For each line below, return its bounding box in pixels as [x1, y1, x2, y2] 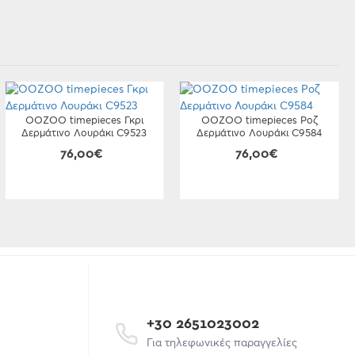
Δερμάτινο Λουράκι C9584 [197, 128, 323, 139]
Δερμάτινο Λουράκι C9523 [21, 128, 147, 139]
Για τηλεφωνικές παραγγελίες [146, 337, 297, 349]
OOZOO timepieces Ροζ [200, 116, 318, 126]
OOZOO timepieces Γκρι [25, 116, 143, 126]
